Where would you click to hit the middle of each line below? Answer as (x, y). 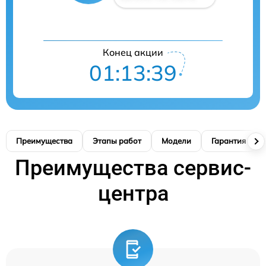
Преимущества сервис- (133, 168)
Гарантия (229, 141)
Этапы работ (117, 141)
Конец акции (133, 52)
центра (133, 194)
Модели (176, 141)
